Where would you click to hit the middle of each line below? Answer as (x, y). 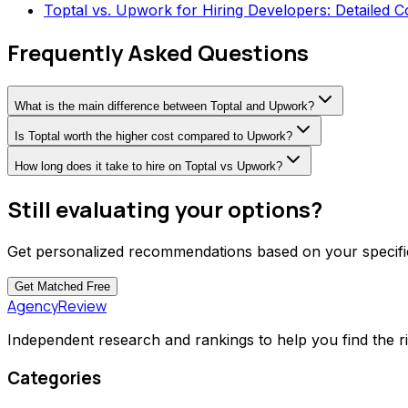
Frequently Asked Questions (158, 53)
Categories (54, 377)
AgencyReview (57, 306)
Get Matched (49, 286)
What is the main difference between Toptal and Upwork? (164, 107)
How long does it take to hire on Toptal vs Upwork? (148, 167)
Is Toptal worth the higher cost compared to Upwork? (153, 137)
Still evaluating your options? (165, 209)
